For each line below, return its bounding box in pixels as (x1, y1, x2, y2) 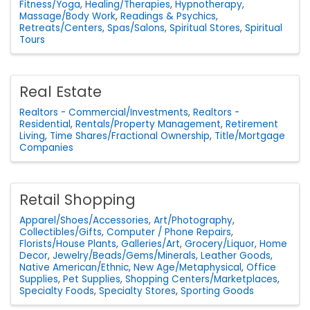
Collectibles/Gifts (19, 225, 102, 239)
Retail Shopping (19, 189, 136, 210)
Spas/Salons (107, 21, 165, 35)
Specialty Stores (99, 284, 176, 298)
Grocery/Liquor (185, 237, 255, 250)
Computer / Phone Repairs (107, 225, 231, 239)
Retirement (226, 117, 278, 131)
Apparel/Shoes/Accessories (19, 213, 149, 227)
